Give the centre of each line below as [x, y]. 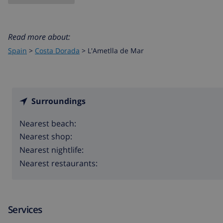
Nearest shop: [46, 137]
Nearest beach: [48, 123]
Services [25, 209]
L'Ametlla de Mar [116, 50]
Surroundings [58, 101]
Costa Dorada [57, 50]
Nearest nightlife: [52, 150]
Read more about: [39, 37]
